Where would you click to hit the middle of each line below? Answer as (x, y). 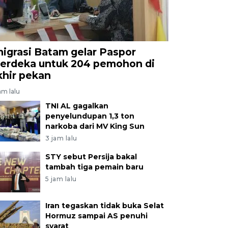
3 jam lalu (61, 138)
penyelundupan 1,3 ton (90, 116)
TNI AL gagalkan (77, 106)
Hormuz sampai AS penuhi (96, 216)
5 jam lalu (61, 179)
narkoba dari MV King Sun (95, 126)
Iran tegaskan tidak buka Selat (104, 205)
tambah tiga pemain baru (94, 167)
